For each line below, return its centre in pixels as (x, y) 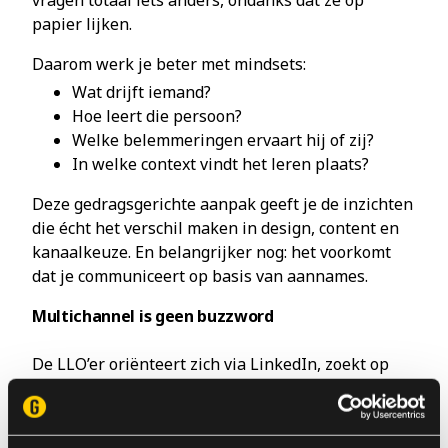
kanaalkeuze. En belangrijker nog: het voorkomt (211, 252)
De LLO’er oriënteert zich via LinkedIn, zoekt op (210, 364)
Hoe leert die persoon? (157, 116)
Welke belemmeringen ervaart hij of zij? (223, 140)
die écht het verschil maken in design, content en (215, 228)
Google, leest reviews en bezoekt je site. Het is (206, 388)
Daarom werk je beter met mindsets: (169, 64)
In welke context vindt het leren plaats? (220, 164)
